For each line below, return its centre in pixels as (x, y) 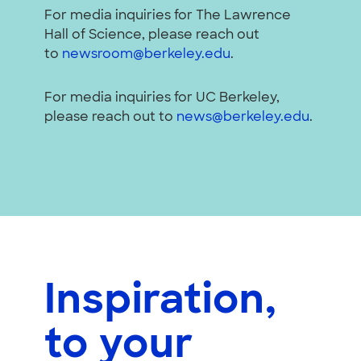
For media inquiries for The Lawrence (168, 16)
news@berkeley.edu (243, 117)
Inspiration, (161, 302)
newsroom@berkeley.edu (146, 54)
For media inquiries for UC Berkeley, (162, 98)
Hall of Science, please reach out (152, 35)
